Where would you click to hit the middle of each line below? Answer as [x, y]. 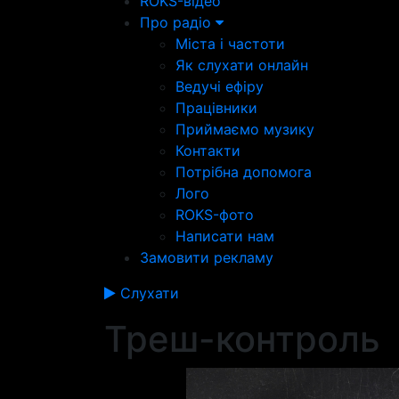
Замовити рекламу [207, 257]
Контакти [208, 151]
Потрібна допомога [244, 172]
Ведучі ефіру [220, 86]
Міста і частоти [230, 44]
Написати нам [225, 236]
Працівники [216, 108]
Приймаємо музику [245, 129]
